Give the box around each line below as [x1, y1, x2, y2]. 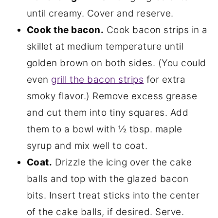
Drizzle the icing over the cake [52, 157, 192, 168]
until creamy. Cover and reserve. [26, 8, 174, 19]
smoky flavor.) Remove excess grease [26, 91, 198, 102]
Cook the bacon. [26, 24, 104, 36]
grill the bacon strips [51, 74, 144, 86]
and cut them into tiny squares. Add [26, 107, 189, 119]
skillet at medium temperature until [26, 41, 184, 53]
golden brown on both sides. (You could [26, 57, 206, 69]
